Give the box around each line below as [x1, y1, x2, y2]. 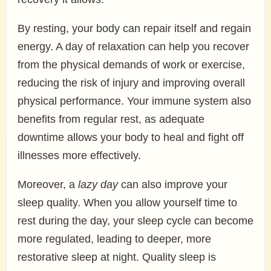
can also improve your [118, 178, 227, 191]
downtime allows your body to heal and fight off [18, 131, 244, 143]
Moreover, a [18, 178, 78, 191]
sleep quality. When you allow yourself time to [18, 197, 237, 209]
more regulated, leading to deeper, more [18, 233, 211, 245]
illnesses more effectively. [18, 149, 141, 162]
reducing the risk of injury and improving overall [18, 77, 245, 89]
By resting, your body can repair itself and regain [18, 22, 251, 34]
